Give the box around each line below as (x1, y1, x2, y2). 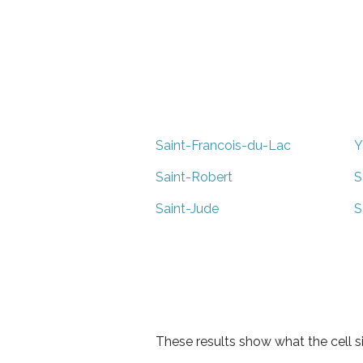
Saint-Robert (156, 169, 233, 185)
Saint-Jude (156, 200, 219, 216)
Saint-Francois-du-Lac (156, 137, 291, 153)
